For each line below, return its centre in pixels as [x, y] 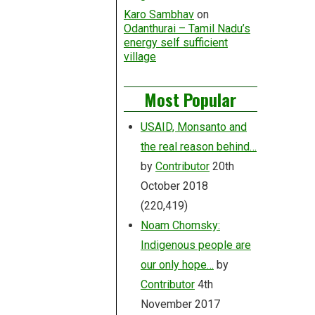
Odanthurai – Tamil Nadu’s [187, 29]
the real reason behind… [198, 147]
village [140, 57]
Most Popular [191, 99]
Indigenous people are [195, 245]
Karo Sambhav [159, 15]
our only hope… [177, 265]
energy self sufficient [175, 43]
